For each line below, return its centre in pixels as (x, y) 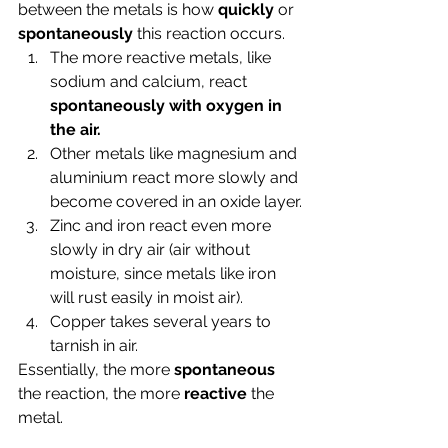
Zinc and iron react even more (162, 225)
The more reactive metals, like (162, 57)
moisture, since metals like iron (165, 273)
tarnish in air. (94, 345)
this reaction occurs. (211, 33)
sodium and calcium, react (150, 81)
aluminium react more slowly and (176, 177)
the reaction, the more (101, 393)
